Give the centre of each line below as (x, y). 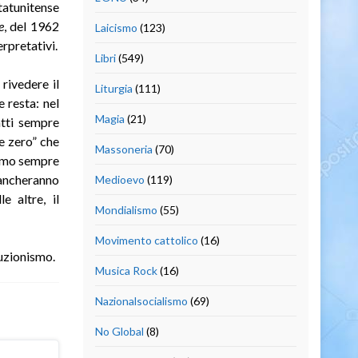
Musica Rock (126, 270)
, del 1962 (31, 26)
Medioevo (119, 179)
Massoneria (123, 149)
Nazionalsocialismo (141, 300)
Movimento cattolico (146, 240)
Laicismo (116, 27)
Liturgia (113, 88)
